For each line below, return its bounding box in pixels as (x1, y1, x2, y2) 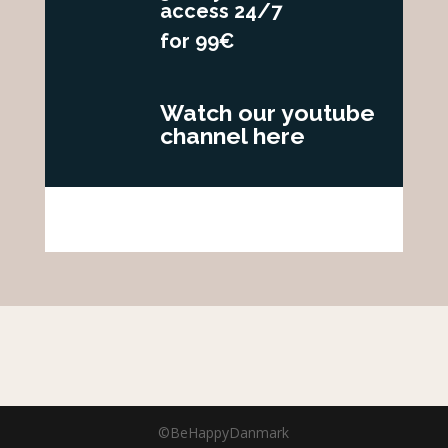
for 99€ (159, 29, 235, 53)
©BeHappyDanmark (158, 423, 290, 442)
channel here (159, 122, 305, 149)
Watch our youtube (159, 99, 375, 126)
